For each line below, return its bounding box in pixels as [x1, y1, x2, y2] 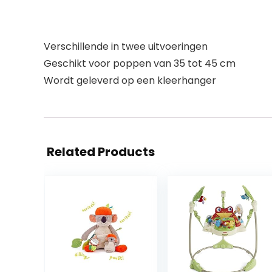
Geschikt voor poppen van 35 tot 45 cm [44, 56, 236, 70]
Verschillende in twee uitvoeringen [44, 39, 208, 53]
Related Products [47, 143, 155, 160]
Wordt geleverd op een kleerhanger [44, 73, 216, 87]
